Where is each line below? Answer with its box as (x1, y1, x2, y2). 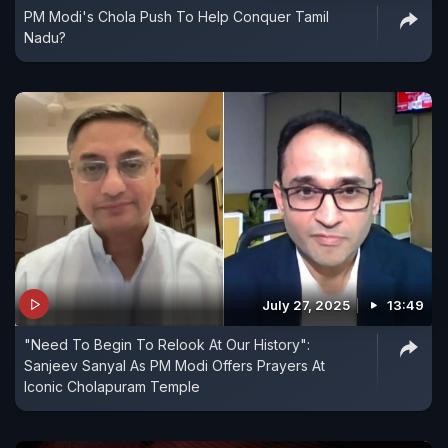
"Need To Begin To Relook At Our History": (24, 336, 310, 354)
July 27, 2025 (262, 297, 350, 314)
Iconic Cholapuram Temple (24, 378, 200, 396)
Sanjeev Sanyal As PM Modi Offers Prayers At (24, 357, 325, 375)
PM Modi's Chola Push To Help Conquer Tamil (24, 7, 329, 25)
